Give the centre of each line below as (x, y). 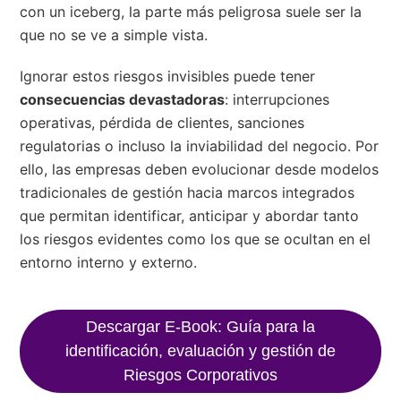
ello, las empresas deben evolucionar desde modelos (200, 169)
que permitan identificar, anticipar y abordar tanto (190, 215)
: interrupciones (277, 99)
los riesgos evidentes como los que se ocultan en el (196, 239)
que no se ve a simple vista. (114, 34)
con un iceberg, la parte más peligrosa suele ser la (191, 11)
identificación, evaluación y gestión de (200, 350)
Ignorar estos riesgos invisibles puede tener (168, 76)
